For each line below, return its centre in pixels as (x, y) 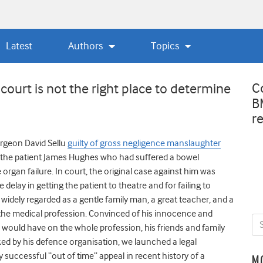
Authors (87, 45)
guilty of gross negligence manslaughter (144, 143)
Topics (166, 45)
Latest (19, 45)
